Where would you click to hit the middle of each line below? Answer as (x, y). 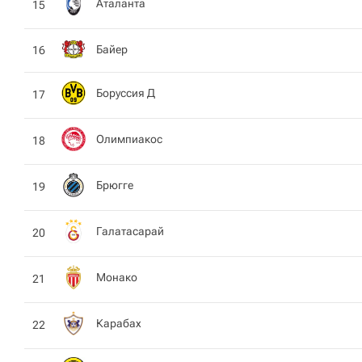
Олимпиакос (129, 139)
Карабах (119, 323)
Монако (117, 277)
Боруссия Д (126, 93)
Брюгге (115, 185)
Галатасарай (130, 231)
